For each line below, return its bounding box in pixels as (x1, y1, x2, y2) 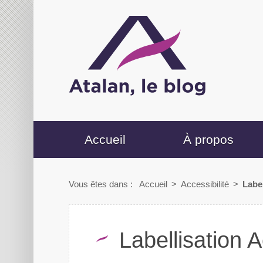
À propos (183, 132, 234, 146)
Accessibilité (181, 178, 230, 189)
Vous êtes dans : (68, 178, 135, 189)
